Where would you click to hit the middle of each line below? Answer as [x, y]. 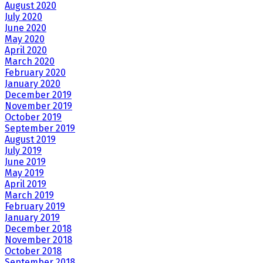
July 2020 [23, 17]
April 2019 [26, 184]
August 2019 [30, 140]
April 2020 [26, 50]
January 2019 [32, 218]
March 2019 [29, 195]
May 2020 [25, 39]
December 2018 [38, 229]
